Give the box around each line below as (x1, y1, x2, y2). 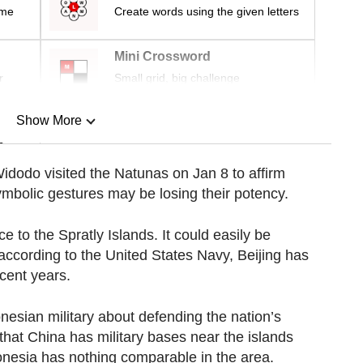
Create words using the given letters (114, 5, 299, 19)
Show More (15, 113, 82, 128)
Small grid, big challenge (114, 71, 240, 85)
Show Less (16, 196, 81, 211)
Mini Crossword (114, 49, 211, 64)
